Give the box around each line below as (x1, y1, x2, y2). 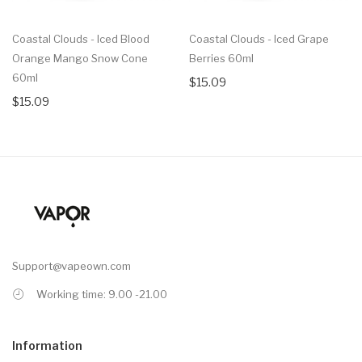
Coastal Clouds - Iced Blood (12, 32, 149, 45)
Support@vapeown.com (12, 259, 131, 272)
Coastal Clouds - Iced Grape (189, 32, 329, 45)
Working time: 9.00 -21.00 (36, 287, 167, 301)
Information (12, 338, 82, 352)
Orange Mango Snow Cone (12, 51, 148, 65)
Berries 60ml (189, 51, 254, 65)
